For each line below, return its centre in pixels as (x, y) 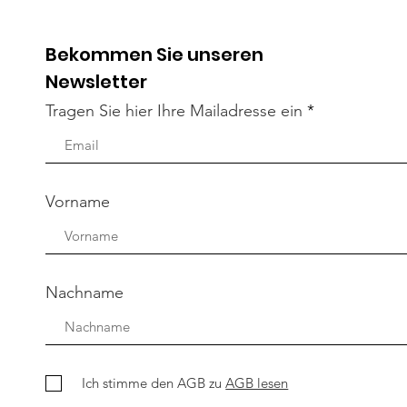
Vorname (78, 201)
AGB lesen (257, 383)
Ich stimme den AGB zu (152, 383)
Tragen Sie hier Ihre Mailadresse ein (174, 110)
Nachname (85, 292)
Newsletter (97, 81)
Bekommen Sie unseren (155, 54)
